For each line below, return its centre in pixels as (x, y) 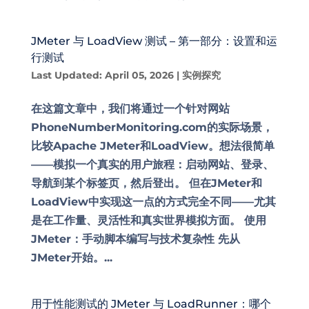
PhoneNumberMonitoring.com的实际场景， (152, 127)
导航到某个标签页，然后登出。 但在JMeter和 (146, 183)
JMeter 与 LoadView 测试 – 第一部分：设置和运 (154, 41)
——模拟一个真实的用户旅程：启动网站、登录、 (152, 165)
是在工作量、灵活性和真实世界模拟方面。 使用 (148, 220)
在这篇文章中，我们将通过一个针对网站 (130, 109)
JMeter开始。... (71, 258)
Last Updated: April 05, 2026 (102, 75)
